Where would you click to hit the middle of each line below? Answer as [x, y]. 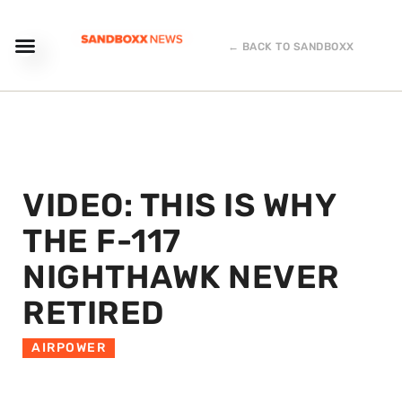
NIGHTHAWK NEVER [181, 277]
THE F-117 [102, 241]
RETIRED [94, 313]
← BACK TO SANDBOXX [291, 47]
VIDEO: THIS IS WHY [179, 205]
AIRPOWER [69, 348]
